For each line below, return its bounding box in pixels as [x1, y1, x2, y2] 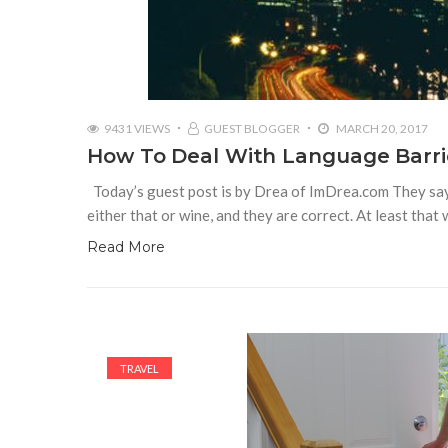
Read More [87, 237, 165, 256]
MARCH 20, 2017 [334, 120, 428, 136]
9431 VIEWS [104, 120, 170, 136]
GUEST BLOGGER [204, 120, 300, 136]
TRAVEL [120, 361, 159, 375]
